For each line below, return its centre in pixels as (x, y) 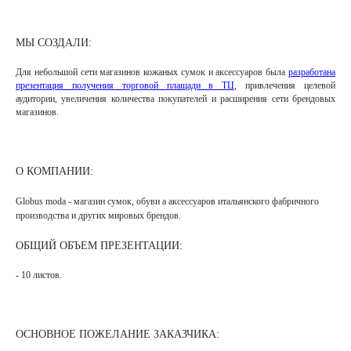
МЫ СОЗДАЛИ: (54, 43)
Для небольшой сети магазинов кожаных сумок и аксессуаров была (152, 72)
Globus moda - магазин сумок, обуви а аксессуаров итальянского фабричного (167, 202)
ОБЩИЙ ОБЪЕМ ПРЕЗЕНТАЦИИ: (99, 246)
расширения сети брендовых (278, 99)
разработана (312, 72)
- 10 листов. (39, 275)
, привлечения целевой (285, 86)
